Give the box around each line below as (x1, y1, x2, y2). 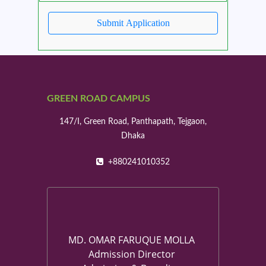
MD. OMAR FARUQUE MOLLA (68, 233, 195, 247)
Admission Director (88, 248, 175, 261)
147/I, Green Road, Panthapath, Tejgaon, (59, 118, 207, 126)
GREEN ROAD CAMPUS (47, 94, 150, 104)
